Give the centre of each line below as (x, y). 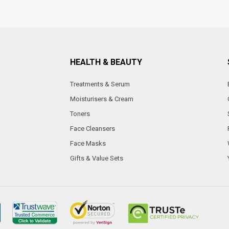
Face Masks (88, 143)
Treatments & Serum (100, 84)
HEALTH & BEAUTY (106, 62)
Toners (80, 114)
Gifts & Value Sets (97, 158)
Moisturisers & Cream (102, 99)
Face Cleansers (93, 129)
